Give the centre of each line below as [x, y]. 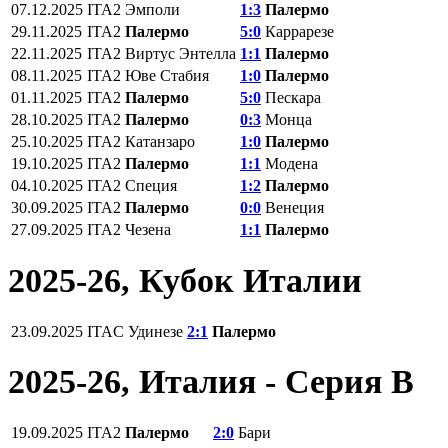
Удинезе [155, 331]
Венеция [294, 207]
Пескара [293, 97]
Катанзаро [160, 141]
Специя [151, 185]
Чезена [148, 229]
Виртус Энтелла [180, 53]
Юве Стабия [167, 75]
